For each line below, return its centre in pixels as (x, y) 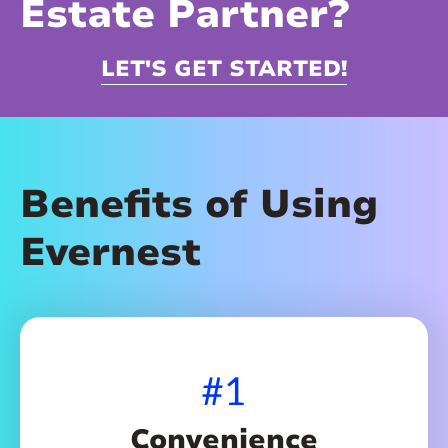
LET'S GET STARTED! (224, 69)
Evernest (110, 252)
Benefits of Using (199, 204)
